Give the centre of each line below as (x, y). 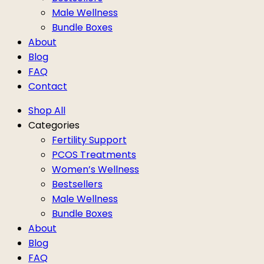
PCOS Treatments (94, 154)
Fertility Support (89, 140)
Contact (48, 86)
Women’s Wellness (95, 169)
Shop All (47, 110)
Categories (54, 125)
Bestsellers (77, 184)
